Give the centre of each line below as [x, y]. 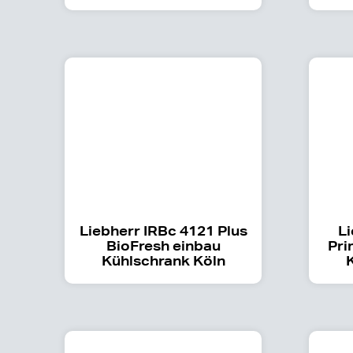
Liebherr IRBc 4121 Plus [163, 230]
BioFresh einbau [163, 245]
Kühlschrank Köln [163, 260]
